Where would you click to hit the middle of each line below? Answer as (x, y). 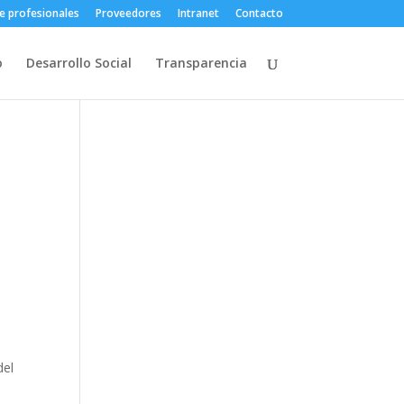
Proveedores (128, 13)
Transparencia (201, 63)
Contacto (259, 13)
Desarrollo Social (78, 63)
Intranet (198, 13)
